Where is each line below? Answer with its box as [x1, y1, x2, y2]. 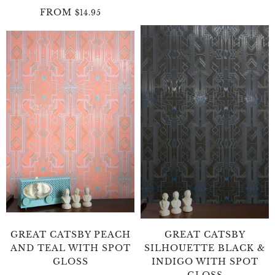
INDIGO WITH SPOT [151, 255, 258, 267]
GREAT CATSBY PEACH [10, 228, 131, 240]
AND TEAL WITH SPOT [10, 242, 131, 254]
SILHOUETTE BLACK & [144, 242, 265, 254]
